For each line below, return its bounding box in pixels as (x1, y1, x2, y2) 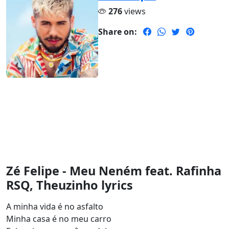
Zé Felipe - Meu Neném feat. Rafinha (6, 163, 221, 179)
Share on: (98, 26, 137, 38)
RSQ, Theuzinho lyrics (6, 177, 133, 194)
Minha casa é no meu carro (6, 213, 111, 225)
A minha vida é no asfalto (6, 201, 103, 213)
